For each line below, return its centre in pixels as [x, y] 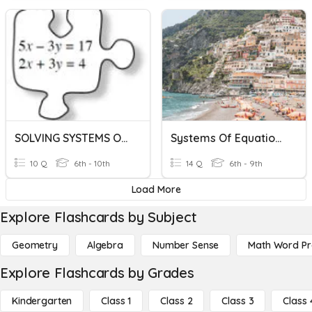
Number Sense [186, 245]
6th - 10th [91, 163]
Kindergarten [42, 301]
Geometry [35, 245]
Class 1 [116, 301]
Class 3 [238, 301]
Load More [156, 189]
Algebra [105, 245]
